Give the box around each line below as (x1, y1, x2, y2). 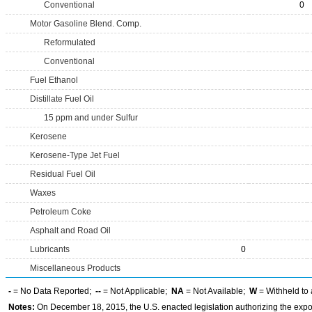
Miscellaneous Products (30, 263, 120, 273)
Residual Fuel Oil (30, 169, 95, 179)
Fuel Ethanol (30, 75, 78, 85)
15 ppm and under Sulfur (44, 113, 138, 123)
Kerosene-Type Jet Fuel (30, 150, 120, 160)
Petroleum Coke (30, 207, 91, 217)
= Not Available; (184, 286, 249, 296)
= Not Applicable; (101, 286, 171, 296)
